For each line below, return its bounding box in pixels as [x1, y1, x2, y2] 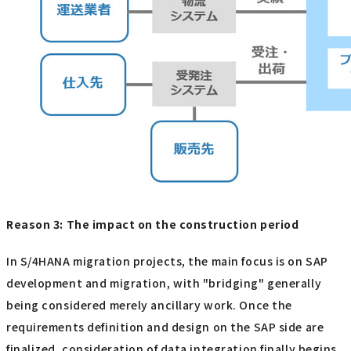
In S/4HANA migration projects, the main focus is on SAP [6, 253, 328, 270]
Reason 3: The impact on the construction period [6, 215, 299, 232]
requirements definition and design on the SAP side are [6, 319, 324, 335]
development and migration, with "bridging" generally [6, 275, 322, 291]
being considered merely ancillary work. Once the [6, 297, 292, 313]
